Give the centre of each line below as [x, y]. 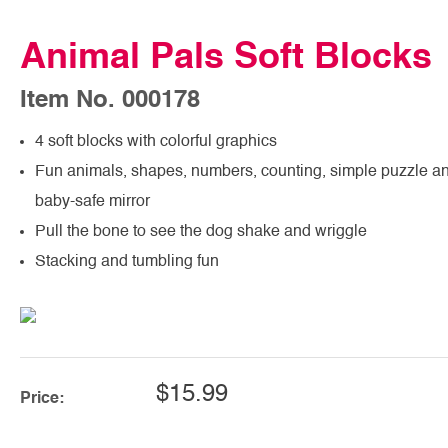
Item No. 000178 [110, 100]
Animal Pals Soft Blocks [226, 57]
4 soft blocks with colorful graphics [156, 141]
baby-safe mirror [92, 201]
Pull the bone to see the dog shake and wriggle [201, 231]
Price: [42, 398]
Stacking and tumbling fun [127, 261]
